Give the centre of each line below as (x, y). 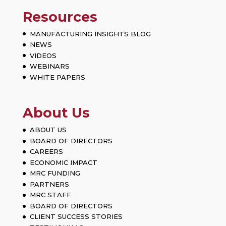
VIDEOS (43, 55)
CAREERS (46, 152)
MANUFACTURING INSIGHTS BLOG (90, 34)
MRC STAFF (50, 195)
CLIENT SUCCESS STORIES (76, 217)
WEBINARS (49, 66)
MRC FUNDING (55, 173)
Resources (60, 17)
